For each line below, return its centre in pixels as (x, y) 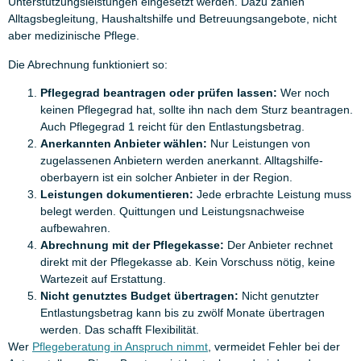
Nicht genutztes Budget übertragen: (139, 295)
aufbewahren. (75, 228)
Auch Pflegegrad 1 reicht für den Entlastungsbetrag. (172, 126)
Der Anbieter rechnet (278, 245)
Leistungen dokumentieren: (117, 194)
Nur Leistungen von (259, 143)
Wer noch (303, 92)
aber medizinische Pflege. (74, 36)
